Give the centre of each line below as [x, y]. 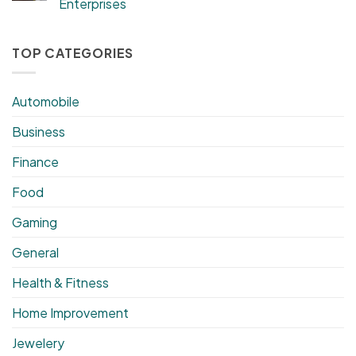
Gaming [35, 222]
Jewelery [38, 342]
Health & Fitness [60, 282]
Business [39, 131]
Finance [35, 161]
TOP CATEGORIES [73, 53]
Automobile [46, 101]
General [35, 252]
